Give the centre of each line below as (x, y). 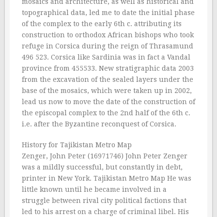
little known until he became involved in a (94, 189)
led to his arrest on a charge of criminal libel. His (105, 212)
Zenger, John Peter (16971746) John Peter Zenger (105, 156)
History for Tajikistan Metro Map (77, 145)
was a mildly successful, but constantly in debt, (102, 167)
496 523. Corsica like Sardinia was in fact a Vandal (106, 57)
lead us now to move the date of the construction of (108, 102)
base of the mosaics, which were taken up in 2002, (107, 91)
